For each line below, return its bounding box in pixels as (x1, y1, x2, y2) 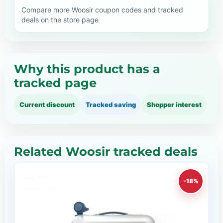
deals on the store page (21, 15, 99, 24)
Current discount (19, 100, 75, 109)
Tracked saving (86, 100, 136, 109)
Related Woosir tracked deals (14, 144, 198, 159)
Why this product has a (14, 61, 160, 76)
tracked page (14, 75, 97, 90)
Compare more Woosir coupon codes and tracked (21, 5, 183, 14)
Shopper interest (147, 100, 202, 109)
